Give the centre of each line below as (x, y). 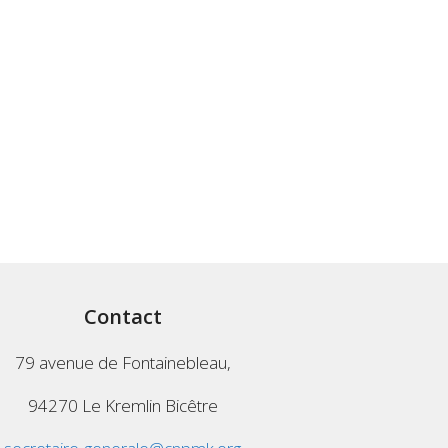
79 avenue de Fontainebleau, (122, 363)
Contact (122, 317)
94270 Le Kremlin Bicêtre (122, 406)
